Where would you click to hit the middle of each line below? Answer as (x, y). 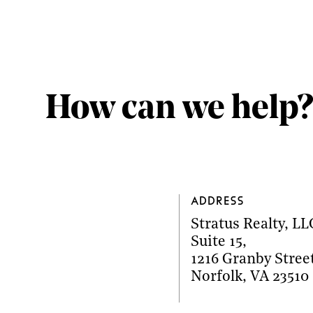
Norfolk (216, 277)
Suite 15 (216, 242)
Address (217, 201)
